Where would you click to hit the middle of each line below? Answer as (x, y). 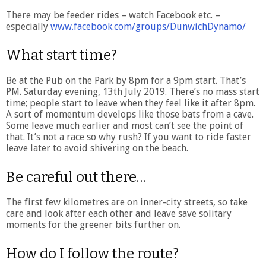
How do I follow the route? (92, 253)
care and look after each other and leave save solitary (119, 213)
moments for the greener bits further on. (93, 224)
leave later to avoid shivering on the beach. (97, 148)
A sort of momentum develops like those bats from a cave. (130, 114)
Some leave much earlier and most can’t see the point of (125, 125)
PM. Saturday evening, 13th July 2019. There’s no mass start (133, 91)
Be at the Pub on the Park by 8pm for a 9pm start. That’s (126, 80)
